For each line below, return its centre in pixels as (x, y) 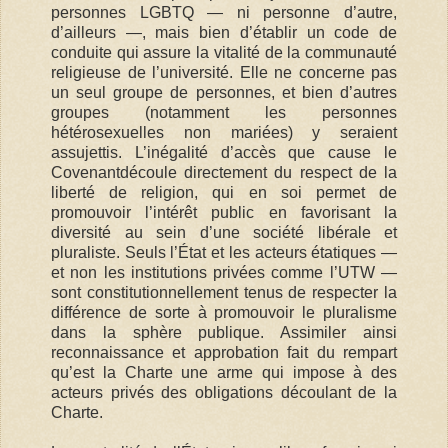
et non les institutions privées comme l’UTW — (224, 272)
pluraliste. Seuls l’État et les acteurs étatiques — (224, 252)
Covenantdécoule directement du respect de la (224, 172)
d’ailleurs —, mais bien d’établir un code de (224, 32)
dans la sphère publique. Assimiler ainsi (224, 332)
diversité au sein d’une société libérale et (224, 232)
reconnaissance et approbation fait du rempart (224, 352)
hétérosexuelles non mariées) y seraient (224, 132)
